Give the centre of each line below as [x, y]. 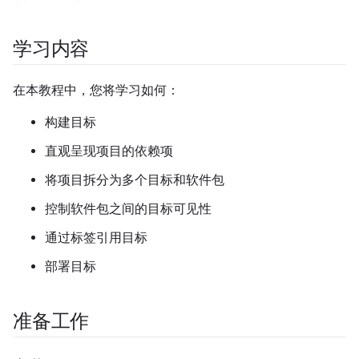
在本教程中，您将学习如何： [96, 90]
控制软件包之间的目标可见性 [128, 209]
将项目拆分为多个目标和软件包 [135, 180]
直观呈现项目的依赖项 [109, 151]
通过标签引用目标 [96, 238]
